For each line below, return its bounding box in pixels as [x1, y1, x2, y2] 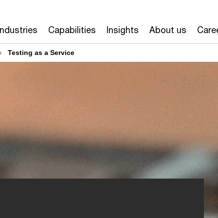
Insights [106, 24, 139, 35]
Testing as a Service [8, 49, 74, 56]
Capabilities [48, 24, 96, 35]
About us [149, 24, 186, 35]
